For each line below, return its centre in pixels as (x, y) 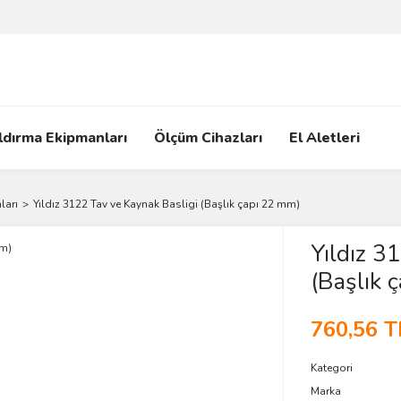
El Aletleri (324, 138)
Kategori (331, 368)
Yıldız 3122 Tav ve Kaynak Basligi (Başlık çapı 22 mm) (166, 204)
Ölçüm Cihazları (208, 138)
